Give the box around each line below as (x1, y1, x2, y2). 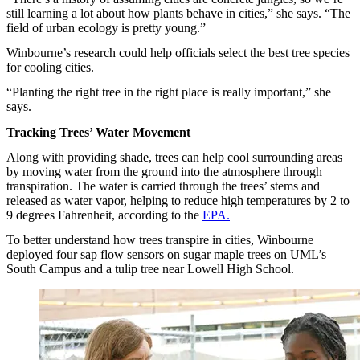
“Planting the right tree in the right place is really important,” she (6, 85, 331, 100)
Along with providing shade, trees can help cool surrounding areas (6, 150, 342, 165)
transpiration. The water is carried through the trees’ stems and (6, 179, 320, 194)
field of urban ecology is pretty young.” (6, 20, 206, 35)
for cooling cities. (6, 60, 97, 75)
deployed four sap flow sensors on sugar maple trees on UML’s (6, 247, 326, 262)
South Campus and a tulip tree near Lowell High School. (6, 262, 294, 276)
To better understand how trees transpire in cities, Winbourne (6, 233, 313, 247)
